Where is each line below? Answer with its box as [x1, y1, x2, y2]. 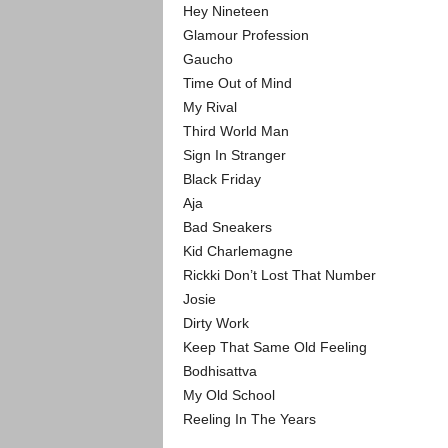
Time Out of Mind [182, 75, 292, 91]
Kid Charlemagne [182, 243, 293, 259]
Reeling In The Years [182, 411, 316, 427]
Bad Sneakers [182, 219, 272, 235]
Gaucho [182, 51, 233, 67]
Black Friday [182, 171, 261, 187]
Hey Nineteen [182, 3, 269, 19]
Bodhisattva [182, 363, 257, 379]
